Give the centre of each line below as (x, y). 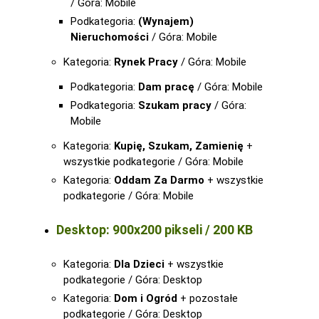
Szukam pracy (175, 105)
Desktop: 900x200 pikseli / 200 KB (155, 230)
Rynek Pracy (146, 62)
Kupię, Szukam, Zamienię (179, 146)
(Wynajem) (166, 21)
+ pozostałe (208, 298)
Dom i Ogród (146, 298)
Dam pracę (166, 87)
